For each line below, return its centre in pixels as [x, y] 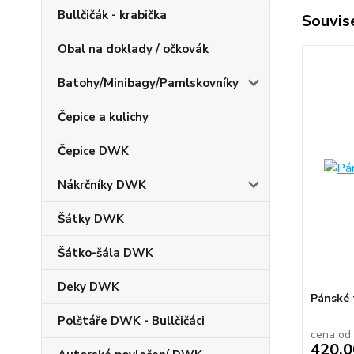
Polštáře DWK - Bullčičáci [131, 321]
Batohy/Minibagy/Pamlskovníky [148, 83]
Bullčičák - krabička [112, 15]
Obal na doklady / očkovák [133, 49]
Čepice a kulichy [103, 117]
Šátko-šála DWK [105, 253]
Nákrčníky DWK [102, 185]
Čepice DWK [93, 151]
